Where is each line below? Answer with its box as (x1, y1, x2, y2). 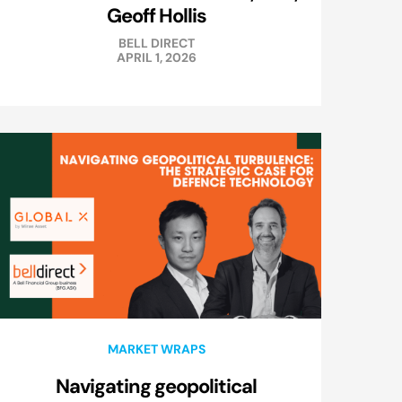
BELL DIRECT (118, 35, 195, 52)
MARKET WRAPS (107, 341, 205, 358)
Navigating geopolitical (56, 373, 257, 399)
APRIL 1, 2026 (116, 49, 197, 66)
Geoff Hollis (106, 3, 206, 29)
